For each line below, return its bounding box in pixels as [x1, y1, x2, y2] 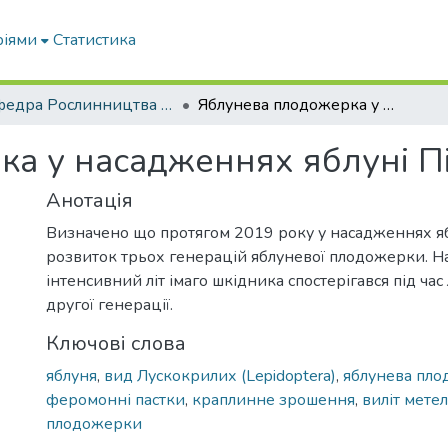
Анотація [46, 187, 133, 214]
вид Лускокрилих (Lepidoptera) [104, 365, 336, 387]
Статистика [53, 29, 137, 51]
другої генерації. [46, 294, 173, 316]
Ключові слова [46, 330, 186, 357]
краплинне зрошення [192, 389, 355, 411]
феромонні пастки [46, 389, 185, 411]
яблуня [46, 365, 97, 387]
